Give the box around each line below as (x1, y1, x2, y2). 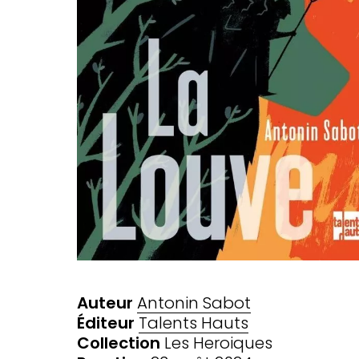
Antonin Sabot (137, 291, 251, 314)
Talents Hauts (139, 311, 248, 334)
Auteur (77, 291, 133, 314)
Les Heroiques (160, 331, 272, 354)
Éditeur (77, 311, 135, 334)
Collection (77, 331, 160, 354)
